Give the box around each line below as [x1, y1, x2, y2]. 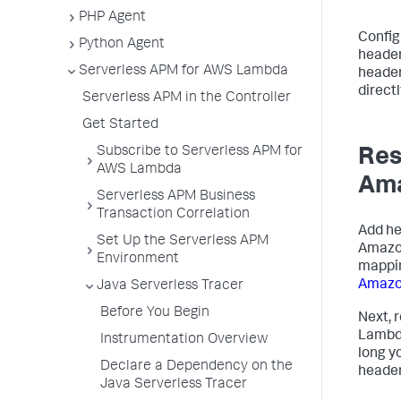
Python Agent [79, 38, 165, 52]
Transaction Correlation [97, 208, 250, 222]
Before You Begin [100, 306, 209, 320]
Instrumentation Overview [100, 333, 269, 347]
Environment [97, 252, 179, 267]
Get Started [82, 118, 158, 132]
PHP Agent [79, 11, 146, 25]
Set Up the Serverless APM [97, 235, 269, 249]
